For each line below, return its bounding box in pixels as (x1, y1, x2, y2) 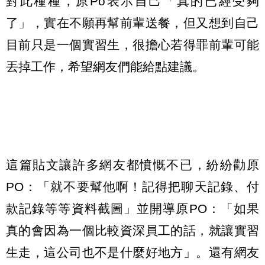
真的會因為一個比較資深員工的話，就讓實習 (6, 223, 259, 237)
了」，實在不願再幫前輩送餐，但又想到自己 (6, 15, 259, 30)
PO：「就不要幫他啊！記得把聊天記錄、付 (6, 179, 259, 193)
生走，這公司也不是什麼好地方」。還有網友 (6, 245, 259, 259)
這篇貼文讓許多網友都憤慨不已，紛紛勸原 (6, 157, 259, 172)
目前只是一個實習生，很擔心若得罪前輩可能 (6, 37, 259, 51)
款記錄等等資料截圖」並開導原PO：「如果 (6, 201, 259, 215)
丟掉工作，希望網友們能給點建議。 (6, 59, 205, 73)
